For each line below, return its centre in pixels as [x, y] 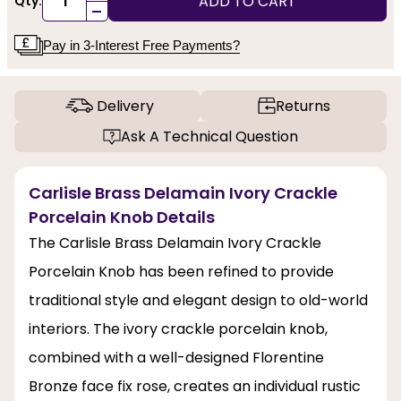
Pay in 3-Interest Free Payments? [141, 45]
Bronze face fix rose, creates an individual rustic [195, 387]
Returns [303, 106]
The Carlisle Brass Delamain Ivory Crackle [175, 243]
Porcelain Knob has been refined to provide [181, 272]
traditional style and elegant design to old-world [198, 301]
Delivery [125, 106]
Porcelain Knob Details [122, 218]
